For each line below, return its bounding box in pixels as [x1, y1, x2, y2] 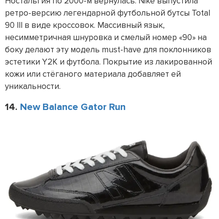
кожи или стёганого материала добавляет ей [5, 69, 181, 80]
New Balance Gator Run [20, 101, 126, 113]
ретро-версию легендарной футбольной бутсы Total [5, 8, 210, 19]
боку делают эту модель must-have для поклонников [5, 44, 211, 55]
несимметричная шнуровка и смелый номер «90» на [5, 32, 207, 43]
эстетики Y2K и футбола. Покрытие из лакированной [5, 57, 212, 67]
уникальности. [5, 81, 65, 92]
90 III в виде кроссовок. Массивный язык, [5, 20, 165, 31]
